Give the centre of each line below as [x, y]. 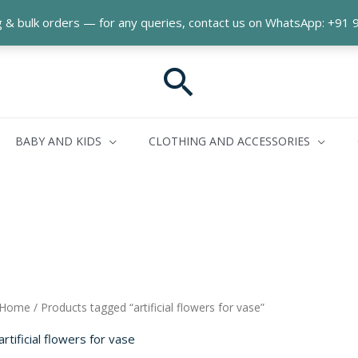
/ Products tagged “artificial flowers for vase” [148, 308]
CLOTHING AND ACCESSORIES [229, 141]
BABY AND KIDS [58, 141]
